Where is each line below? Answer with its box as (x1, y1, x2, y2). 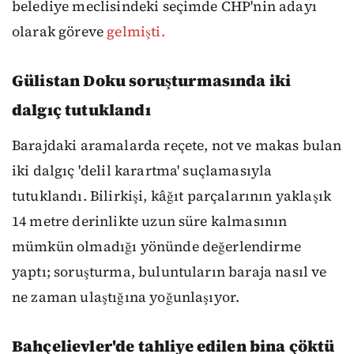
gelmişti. (107, 22, 165, 42)
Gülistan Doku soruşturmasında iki (12, 70, 292, 92)
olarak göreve (12, 22, 107, 42)
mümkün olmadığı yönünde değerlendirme (12, 237, 301, 257)
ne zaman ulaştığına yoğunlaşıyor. (12, 288, 240, 307)
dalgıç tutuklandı (12, 99, 151, 122)
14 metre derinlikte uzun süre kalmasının (12, 212, 288, 232)
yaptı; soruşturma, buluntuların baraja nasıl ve (12, 262, 327, 282)
